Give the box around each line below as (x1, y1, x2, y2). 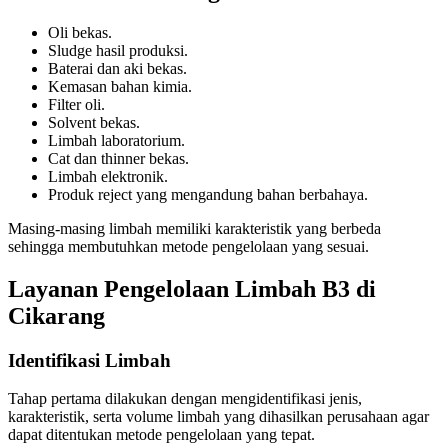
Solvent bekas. (48, 113, 140, 131)
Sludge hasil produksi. (48, 41, 188, 59)
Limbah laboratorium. (48, 131, 185, 149)
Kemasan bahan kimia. (48, 77, 192, 95)
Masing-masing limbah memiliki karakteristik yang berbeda (8, 219, 381, 237)
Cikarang (8, 302, 105, 329)
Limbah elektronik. (48, 167, 168, 185)
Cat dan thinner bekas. (48, 149, 189, 167)
